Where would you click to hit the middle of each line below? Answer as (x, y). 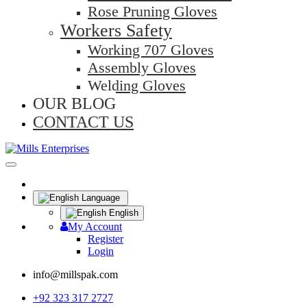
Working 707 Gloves (151, 50)
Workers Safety (116, 31)
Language (101, 198)
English (122, 213)
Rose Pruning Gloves (152, 12)
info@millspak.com (75, 275)
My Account (95, 227)
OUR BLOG (74, 104)
